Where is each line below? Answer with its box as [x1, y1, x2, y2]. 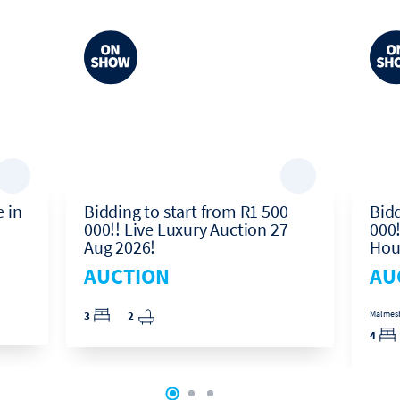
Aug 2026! [84, 236, 156, 258]
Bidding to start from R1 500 [84, 200, 288, 222]
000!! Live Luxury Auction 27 [84, 218, 288, 240]
